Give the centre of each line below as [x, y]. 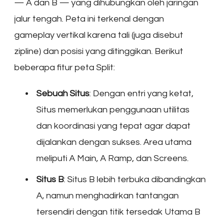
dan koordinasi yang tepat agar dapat [113, 126]
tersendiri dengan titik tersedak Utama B [118, 212]
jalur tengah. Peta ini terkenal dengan [89, 19]
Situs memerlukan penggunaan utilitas [113, 110]
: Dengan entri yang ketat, [141, 93]
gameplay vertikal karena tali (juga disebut [99, 35]
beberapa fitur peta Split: [65, 67]
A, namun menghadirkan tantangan [108, 195]
